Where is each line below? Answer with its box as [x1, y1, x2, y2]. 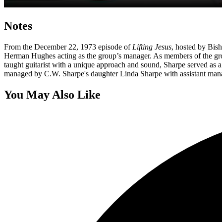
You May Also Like [4, 88, 101, 101]
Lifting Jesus [132, 42, 171, 51]
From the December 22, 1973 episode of [4, 42, 132, 51]
